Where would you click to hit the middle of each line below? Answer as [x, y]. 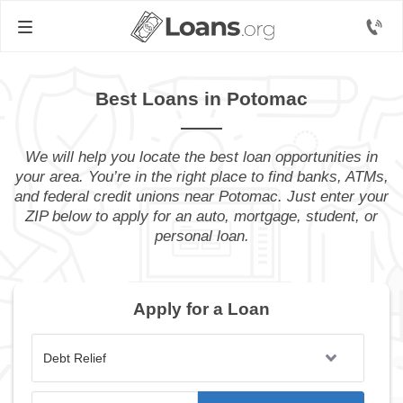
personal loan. [201, 236]
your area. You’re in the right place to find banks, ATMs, [201, 177]
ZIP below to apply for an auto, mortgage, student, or [201, 216]
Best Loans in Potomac [201, 99]
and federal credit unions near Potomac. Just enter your [201, 197]
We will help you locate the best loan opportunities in [201, 157]
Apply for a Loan [201, 309]
